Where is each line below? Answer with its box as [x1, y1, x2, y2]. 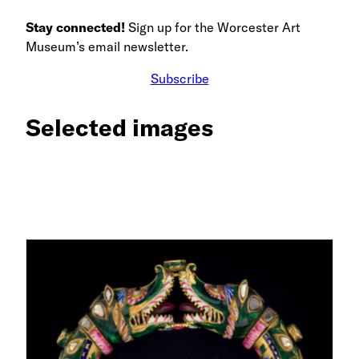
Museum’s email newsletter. [26, 38, 188, 54]
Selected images [26, 111, 213, 143]
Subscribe [150, 70, 209, 87]
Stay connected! [26, 18, 125, 35]
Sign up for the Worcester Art [125, 18, 301, 35]
